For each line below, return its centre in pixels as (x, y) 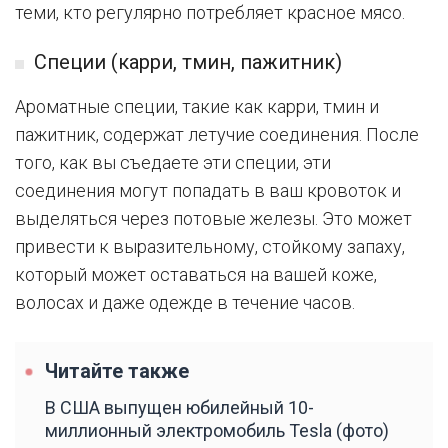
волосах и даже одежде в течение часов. (185, 303)
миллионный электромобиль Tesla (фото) (217, 431)
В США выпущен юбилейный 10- (179, 408)
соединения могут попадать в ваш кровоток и (208, 191)
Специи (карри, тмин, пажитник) (188, 62)
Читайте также (117, 372)
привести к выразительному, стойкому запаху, (210, 247)
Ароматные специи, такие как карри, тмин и (197, 107)
